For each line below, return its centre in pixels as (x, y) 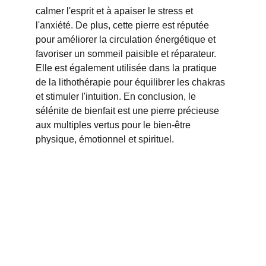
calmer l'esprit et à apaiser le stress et (115, 11)
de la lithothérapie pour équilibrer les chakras (132, 82)
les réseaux (85, 196)
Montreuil (144, 239)
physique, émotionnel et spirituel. (105, 139)
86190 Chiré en (144, 225)
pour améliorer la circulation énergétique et (127, 39)
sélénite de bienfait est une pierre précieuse (129, 111)
